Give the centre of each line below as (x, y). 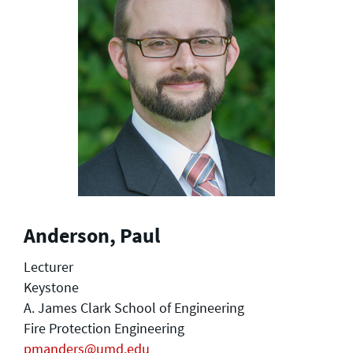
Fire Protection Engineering (104, 328)
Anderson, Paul (92, 235)
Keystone (51, 287)
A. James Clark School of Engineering (134, 307)
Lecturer (48, 266)
